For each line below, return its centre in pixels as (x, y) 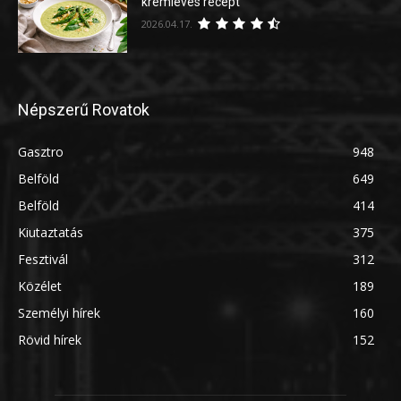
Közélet (40, 286)
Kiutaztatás (51, 233)
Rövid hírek (50, 340)
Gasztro (41, 152)
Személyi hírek (59, 313)
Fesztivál (43, 260)
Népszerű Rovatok (84, 110)
